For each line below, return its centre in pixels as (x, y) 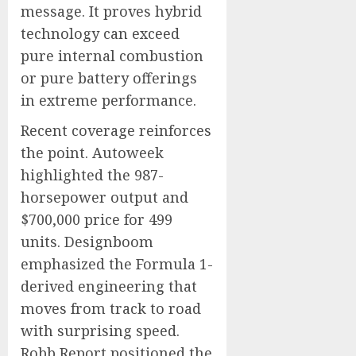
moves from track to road (111, 308)
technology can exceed (100, 33)
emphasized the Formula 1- (117, 264)
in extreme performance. (108, 100)
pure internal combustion (112, 56)
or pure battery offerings (109, 78)
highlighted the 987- (92, 175)
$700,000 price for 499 (97, 219)
